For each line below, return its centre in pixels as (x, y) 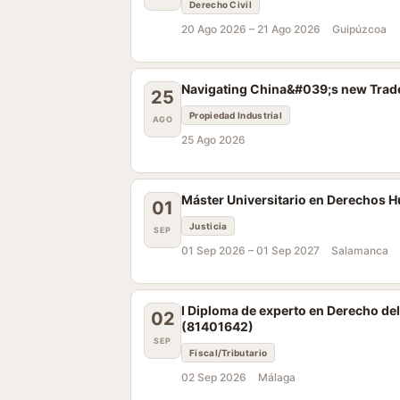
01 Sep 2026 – (219, 250)
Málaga (277, 377)
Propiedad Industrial (236, 115)
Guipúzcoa (359, 29)
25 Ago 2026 (213, 140)
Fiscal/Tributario (229, 353)
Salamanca (360, 250)
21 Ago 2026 (289, 29)
